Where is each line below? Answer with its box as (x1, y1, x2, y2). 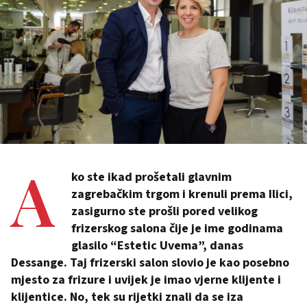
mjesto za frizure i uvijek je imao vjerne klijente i (11, 271, 281, 288)
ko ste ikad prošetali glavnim (71, 168, 232, 186)
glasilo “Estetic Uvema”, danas (71, 236, 243, 254)
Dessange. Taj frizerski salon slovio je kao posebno (11, 254, 289, 271)
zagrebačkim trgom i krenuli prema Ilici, (71, 185, 293, 203)
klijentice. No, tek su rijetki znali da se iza (11, 288, 243, 306)
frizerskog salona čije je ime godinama (71, 219, 283, 237)
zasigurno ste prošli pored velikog (71, 202, 258, 220)
